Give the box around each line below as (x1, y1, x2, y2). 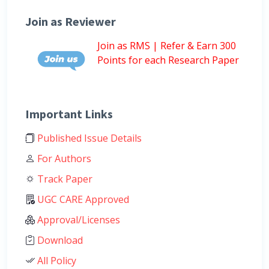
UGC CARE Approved (35, 192, 129, 206)
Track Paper (35, 172, 92, 186)
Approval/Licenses (35, 213, 120, 226)
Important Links (25, 106, 113, 121)
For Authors (35, 151, 91, 165)
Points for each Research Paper (97, 53, 239, 67)
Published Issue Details (35, 131, 142, 145)
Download (35, 233, 83, 247)
